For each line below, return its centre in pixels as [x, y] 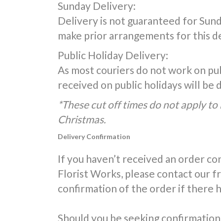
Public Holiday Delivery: [113, 55]
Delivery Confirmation [94, 136]
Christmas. [82, 119]
